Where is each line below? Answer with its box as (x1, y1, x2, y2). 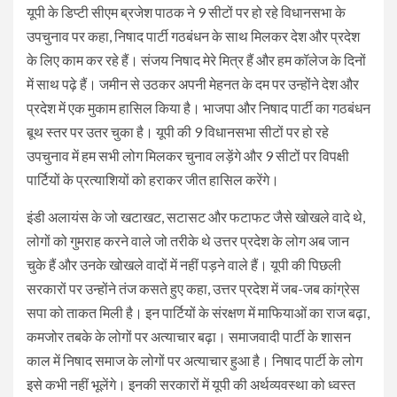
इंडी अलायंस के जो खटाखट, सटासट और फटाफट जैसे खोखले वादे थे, (27, 207, 365, 225)
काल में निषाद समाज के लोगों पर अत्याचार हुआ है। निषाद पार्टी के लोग (27, 351, 362, 369)
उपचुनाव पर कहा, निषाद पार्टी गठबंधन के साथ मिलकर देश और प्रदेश (27, 27, 360, 44)
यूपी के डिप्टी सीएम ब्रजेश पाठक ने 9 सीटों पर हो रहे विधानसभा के (27, 3, 346, 20)
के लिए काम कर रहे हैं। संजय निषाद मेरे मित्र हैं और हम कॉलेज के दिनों (27, 51, 366, 68)
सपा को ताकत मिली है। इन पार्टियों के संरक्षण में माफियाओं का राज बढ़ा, (27, 303, 370, 321)
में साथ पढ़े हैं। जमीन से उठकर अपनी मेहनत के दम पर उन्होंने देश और (27, 74, 359, 92)
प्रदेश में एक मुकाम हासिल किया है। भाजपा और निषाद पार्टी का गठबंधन (27, 98, 370, 116)
